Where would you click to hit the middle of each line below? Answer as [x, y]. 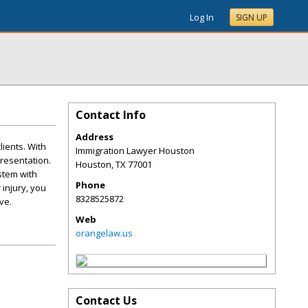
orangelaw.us [104, 233]
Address [95, 137]
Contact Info [111, 115]
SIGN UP [252, 18]
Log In [202, 17]
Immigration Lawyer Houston [135, 151]
